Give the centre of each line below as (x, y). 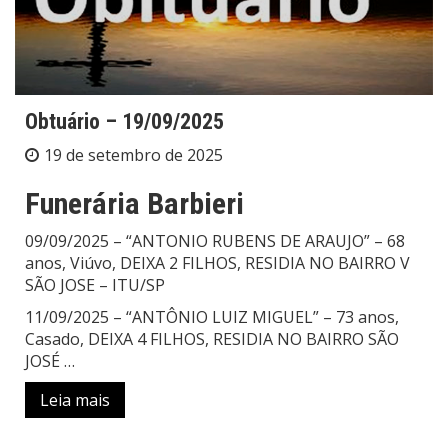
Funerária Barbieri (134, 203)
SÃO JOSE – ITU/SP (95, 284)
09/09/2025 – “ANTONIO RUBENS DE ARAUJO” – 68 (215, 240)
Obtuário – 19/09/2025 (124, 121)
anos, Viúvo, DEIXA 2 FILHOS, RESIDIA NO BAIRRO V (217, 262)
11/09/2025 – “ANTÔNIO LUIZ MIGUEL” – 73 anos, (212, 316)
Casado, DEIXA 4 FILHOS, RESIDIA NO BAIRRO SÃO (212, 338)
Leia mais (75, 399)
